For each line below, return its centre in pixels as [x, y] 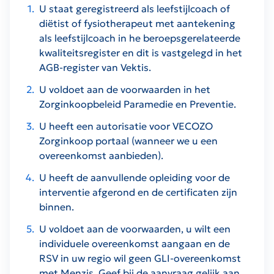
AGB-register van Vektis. [95, 67]
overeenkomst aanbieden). [101, 155]
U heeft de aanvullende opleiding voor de [135, 177]
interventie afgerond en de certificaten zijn [138, 192]
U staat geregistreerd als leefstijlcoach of [135, 8]
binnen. [57, 206]
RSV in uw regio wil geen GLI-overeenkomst [140, 258]
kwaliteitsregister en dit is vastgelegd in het [141, 52]
